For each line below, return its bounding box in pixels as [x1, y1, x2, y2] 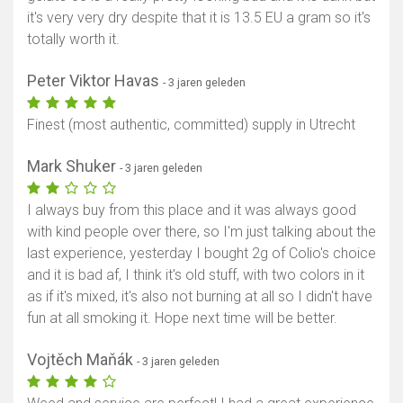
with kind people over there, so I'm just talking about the [27, 223, 376, 241]
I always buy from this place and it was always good [27, 201, 356, 219]
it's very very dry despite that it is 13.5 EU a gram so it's [27, 9, 371, 27]
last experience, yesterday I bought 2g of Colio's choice [27, 245, 376, 263]
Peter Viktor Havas [27, 71, 163, 91]
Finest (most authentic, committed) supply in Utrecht [27, 116, 355, 134]
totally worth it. [27, 31, 120, 49]
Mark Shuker [27, 157, 120, 176]
